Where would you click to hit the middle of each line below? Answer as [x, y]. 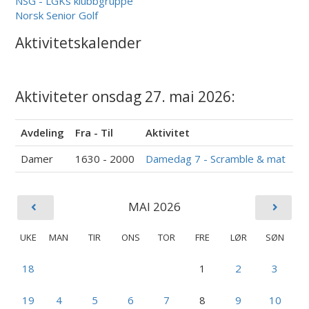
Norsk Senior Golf [58, 15]
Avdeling [43, 132]
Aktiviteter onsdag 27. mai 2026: [126, 96]
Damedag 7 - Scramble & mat [216, 158]
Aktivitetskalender [79, 42]
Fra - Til [94, 132]
